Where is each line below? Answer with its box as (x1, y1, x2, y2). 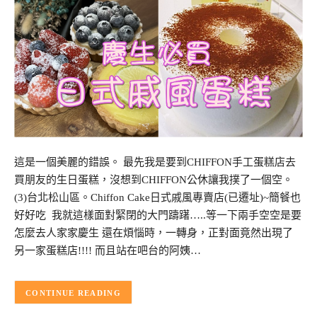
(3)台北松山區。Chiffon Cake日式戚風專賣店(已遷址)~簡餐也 (14, 192, 301, 204)
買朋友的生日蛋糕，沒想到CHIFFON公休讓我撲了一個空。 (14, 174, 293, 186)
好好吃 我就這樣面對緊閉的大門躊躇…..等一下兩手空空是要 (14, 209, 301, 221)
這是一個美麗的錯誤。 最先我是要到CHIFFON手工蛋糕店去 (14, 156, 296, 168)
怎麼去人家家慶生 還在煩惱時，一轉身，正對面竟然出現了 (14, 227, 293, 239)
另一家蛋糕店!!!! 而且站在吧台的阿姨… (14, 245, 201, 257)
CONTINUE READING (25, 288, 121, 297)
